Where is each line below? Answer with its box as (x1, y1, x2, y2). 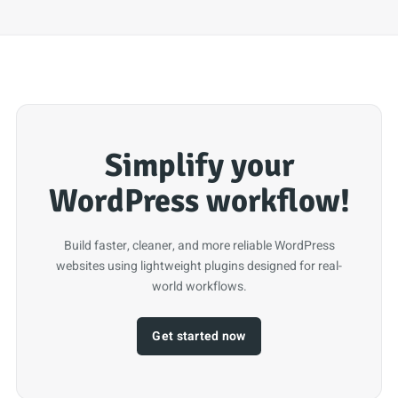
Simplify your (104, 146, 294, 187)
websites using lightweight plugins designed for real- (56, 256, 342, 275)
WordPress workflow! (48, 181, 350, 222)
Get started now (152, 327, 246, 346)
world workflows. (151, 276, 247, 296)
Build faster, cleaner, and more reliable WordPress (63, 235, 335, 255)
